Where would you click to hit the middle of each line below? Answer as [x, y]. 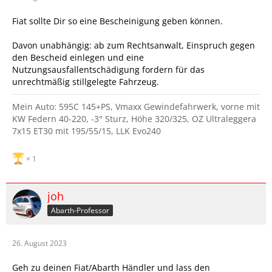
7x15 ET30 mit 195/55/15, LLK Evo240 [87, 131]
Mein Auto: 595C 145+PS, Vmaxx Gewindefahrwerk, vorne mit [136, 107]
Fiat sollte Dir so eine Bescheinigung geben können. [117, 21]
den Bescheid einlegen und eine [78, 57]
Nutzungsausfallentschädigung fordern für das [108, 70]
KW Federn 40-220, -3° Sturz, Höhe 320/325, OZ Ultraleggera [134, 119]
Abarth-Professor [80, 210]
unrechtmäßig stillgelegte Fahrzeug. [86, 82]
